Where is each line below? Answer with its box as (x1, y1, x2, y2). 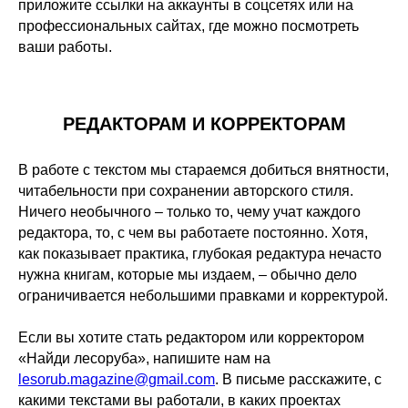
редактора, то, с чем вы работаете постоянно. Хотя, (18, 225, 368, 240)
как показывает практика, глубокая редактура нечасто (18, 246, 382, 261)
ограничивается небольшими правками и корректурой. (18, 288, 388, 303)
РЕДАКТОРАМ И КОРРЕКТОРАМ (62, 114, 346, 134)
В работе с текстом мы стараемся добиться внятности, (18, 162, 389, 178)
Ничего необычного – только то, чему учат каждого (18, 204, 361, 219)
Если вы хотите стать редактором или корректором (18, 330, 364, 345)
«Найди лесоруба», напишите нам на (18, 351, 270, 366)
